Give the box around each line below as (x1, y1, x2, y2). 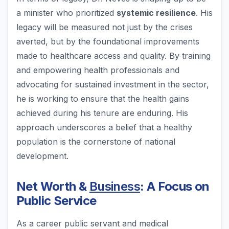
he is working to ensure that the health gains (16, 94, 189, 104)
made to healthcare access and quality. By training (16, 51, 211, 61)
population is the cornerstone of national (16, 136, 175, 147)
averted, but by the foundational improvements (16, 36, 199, 47)
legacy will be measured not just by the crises (16, 22, 193, 33)
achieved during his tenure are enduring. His (16, 108, 188, 119)
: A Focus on (140, 179, 210, 194)
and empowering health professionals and (16, 65, 179, 76)
